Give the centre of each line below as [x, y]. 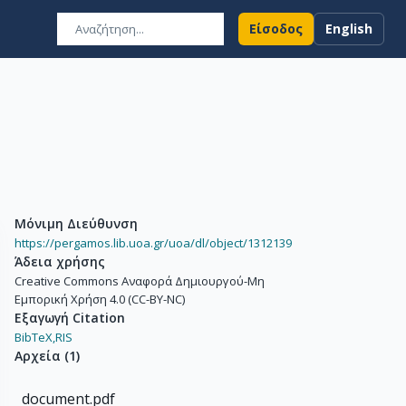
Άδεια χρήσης [60, 261]
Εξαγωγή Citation [70, 318]
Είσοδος [276, 29]
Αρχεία [38, 356]
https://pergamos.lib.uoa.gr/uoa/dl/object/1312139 [153, 243]
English [349, 29]
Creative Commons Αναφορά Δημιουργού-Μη [140, 281]
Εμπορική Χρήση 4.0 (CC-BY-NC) [100, 299]
